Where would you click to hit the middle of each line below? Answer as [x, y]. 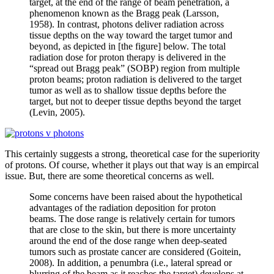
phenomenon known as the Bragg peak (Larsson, [124, 13]
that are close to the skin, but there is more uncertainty [133, 229]
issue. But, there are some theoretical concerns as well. [109, 176]
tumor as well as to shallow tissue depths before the [128, 90]
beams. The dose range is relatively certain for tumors [132, 218]
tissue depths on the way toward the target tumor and [131, 35]
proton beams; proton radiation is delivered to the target [135, 79]
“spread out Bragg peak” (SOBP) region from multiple [135, 68]
